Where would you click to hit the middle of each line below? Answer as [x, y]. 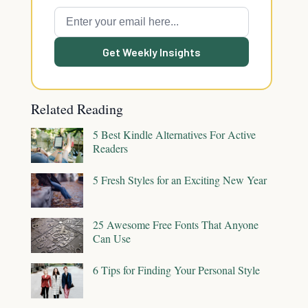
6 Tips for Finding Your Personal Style [176, 269]
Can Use [112, 239]
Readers [110, 148]
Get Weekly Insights [152, 52]
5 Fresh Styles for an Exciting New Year [180, 179]
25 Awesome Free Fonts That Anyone [176, 225]
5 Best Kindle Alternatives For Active [174, 134]
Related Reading [77, 109]
